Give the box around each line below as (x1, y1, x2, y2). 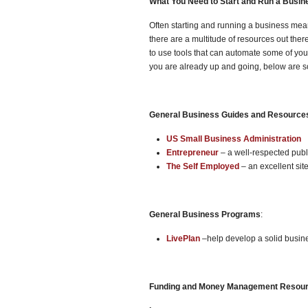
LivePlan (166, 234, 202, 243)
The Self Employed (166, 162, 239, 171)
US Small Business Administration (166, 134, 301, 144)
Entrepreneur (166, 148, 219, 157)
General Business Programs (149, 210, 261, 219)
